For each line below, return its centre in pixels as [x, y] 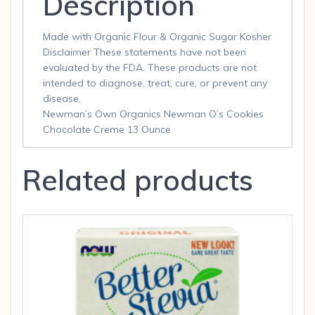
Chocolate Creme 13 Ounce [107, 130]
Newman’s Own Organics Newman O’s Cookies [153, 114]
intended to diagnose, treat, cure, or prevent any [155, 83]
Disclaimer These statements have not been [144, 52]
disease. [62, 99]
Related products [138, 180]
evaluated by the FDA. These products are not [150, 68]
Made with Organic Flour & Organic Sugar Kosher [157, 37]
